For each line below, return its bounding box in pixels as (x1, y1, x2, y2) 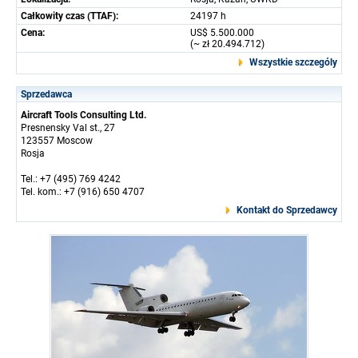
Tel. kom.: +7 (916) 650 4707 (21, 185, 145, 197)
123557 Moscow (21, 134, 93, 146)
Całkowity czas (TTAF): (21, 10, 118, 22)
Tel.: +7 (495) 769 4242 (21, 173, 121, 185)
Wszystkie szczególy (249, 56, 337, 68)
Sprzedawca (21, 88, 72, 100)
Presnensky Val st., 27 (21, 121, 115, 133)
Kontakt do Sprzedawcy (237, 204, 337, 216)
